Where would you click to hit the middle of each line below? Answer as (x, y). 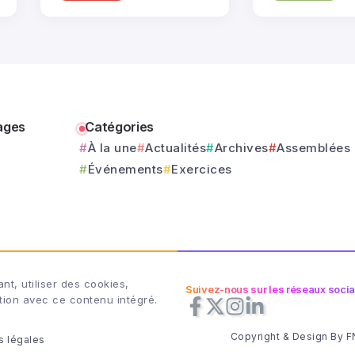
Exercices (202, 169)
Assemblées (314, 148)
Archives (241, 148)
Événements (125, 169)
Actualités (176, 148)
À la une (112, 148)
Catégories (119, 127)
